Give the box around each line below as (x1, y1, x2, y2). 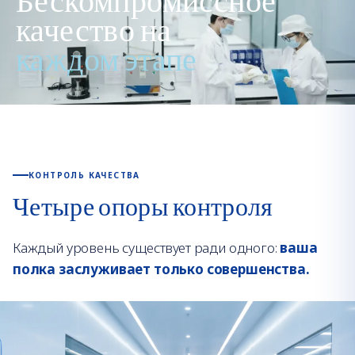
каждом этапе (16, 42, 197, 80)
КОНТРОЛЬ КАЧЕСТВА (29, 169, 140, 181)
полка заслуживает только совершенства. (13, 259, 310, 278)
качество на (16, 13, 172, 51)
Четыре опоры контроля (13, 192, 273, 223)
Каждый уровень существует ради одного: (13, 238, 277, 257)
